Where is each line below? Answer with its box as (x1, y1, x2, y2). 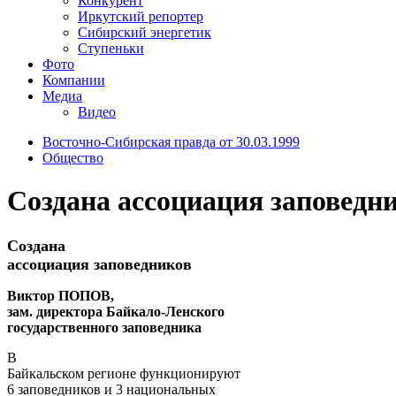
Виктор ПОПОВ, (7, 287, 114, 303)
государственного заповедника (7, 319, 202, 335)
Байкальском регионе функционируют (7, 365, 240, 381)
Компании (42, 72, 105, 88)
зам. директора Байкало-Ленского (7, 303, 225, 319)
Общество (42, 149, 103, 165)
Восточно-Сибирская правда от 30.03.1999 (42, 133, 300, 149)
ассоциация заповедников (7, 255, 192, 273)
